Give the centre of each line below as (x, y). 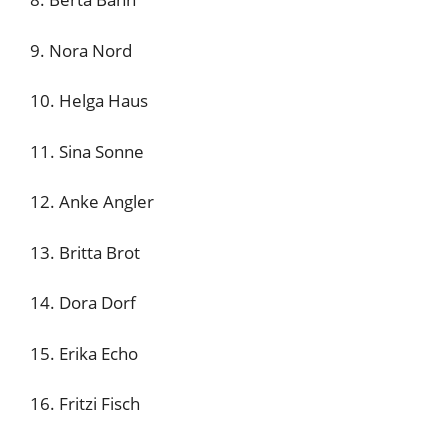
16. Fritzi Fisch (85, 403)
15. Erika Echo (84, 353)
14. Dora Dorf (83, 302)
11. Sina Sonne (87, 151)
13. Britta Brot (85, 252)
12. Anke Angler (92, 201)
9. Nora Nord (81, 50)
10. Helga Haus (89, 100)
